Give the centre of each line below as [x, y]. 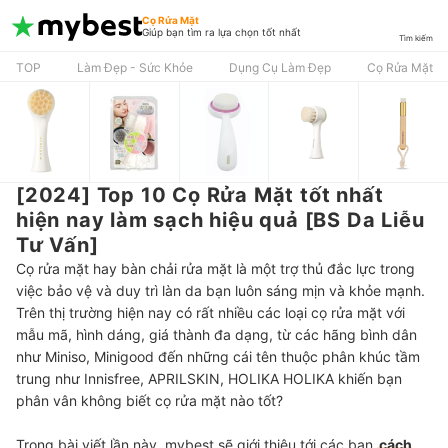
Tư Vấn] [57, 245]
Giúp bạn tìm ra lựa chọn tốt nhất [221, 32]
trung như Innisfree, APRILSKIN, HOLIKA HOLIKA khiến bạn [209, 378]
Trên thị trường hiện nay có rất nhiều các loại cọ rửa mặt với [210, 312]
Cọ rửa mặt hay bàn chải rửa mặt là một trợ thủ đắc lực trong [215, 268]
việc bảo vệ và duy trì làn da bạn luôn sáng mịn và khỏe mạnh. [220, 290]
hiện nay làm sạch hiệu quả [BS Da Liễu [220, 220]
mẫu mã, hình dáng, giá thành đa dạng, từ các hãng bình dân [216, 334]
